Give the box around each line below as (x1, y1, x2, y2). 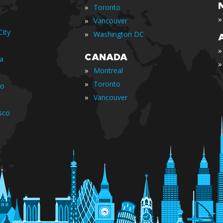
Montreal (94, 66, 123, 75)
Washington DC (94, 29, 144, 39)
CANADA (85, 52, 127, 63)
